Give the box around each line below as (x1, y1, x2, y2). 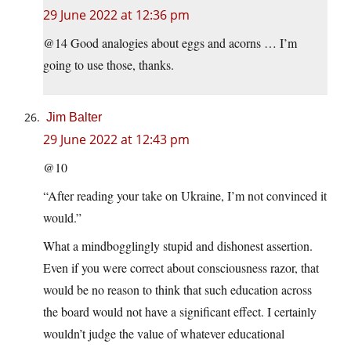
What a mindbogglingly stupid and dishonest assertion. (43, 237, 313, 254)
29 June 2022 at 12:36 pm (43, 5, 190, 24)
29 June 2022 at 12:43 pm (43, 130, 190, 148)
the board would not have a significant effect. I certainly (43, 302, 317, 320)
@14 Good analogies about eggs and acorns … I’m (43, 34, 297, 51)
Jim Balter (46, 110, 102, 124)
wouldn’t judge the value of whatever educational (43, 324, 284, 342)
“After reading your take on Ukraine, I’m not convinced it (43, 186, 327, 204)
